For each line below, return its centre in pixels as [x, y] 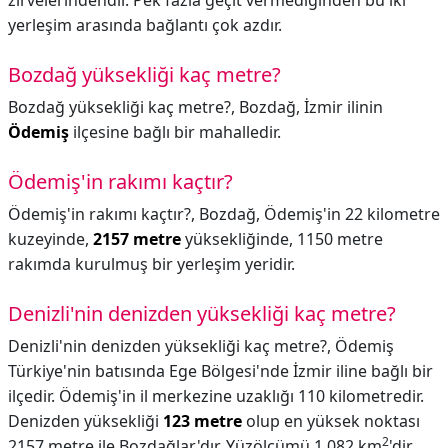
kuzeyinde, [50, 239]
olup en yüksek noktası [331, 421]
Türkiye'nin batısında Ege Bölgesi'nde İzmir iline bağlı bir [220, 371]
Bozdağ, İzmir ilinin [311, 107]
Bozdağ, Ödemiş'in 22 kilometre [319, 214]
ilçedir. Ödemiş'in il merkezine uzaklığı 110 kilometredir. [216, 396]
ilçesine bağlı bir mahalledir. [175, 132]
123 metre [202, 421]
